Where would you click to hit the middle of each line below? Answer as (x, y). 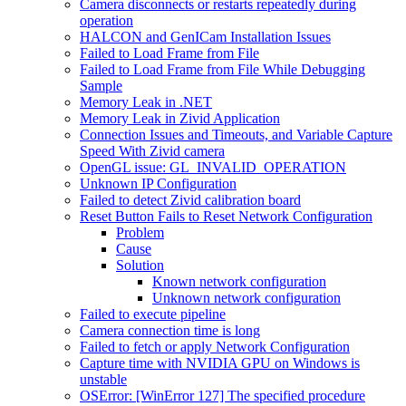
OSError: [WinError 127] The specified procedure (222, 396)
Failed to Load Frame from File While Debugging (222, 69)
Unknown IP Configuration (158, 184)
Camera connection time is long (170, 330)
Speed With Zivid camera (152, 151)
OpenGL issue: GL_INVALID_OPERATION (213, 167)
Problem (140, 232)
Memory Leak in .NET (146, 102)
